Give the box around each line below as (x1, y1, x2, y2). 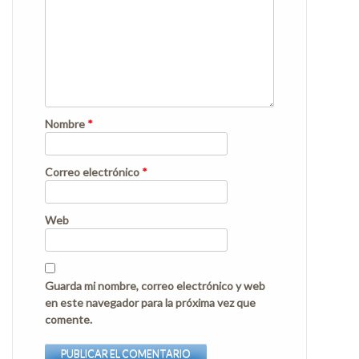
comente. (45, 312, 92, 326)
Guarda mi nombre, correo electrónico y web (45, 278, 265, 292)
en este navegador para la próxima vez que (45, 295, 256, 309)
